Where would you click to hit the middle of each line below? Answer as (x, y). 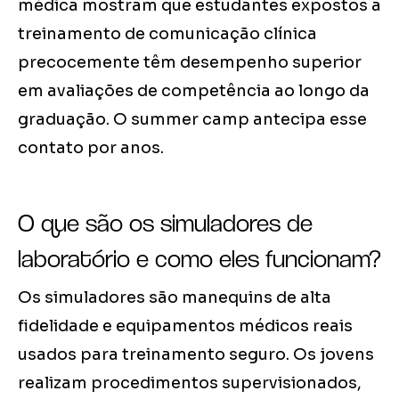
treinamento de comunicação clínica (167, 34)
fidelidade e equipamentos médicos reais (185, 326)
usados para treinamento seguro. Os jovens (196, 355)
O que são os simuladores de (165, 223)
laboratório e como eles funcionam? (199, 259)
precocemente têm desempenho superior (190, 63)
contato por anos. (91, 148)
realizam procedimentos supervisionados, (190, 383)
